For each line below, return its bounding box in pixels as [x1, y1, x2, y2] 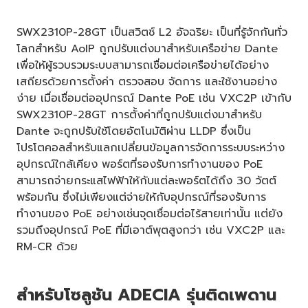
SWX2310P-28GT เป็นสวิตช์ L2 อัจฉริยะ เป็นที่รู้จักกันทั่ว [16, 23, 287, 41]
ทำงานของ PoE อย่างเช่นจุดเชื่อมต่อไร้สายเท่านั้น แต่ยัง [16, 205, 283, 222]
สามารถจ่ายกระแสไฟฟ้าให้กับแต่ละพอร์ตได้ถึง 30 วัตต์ [16, 172, 276, 189]
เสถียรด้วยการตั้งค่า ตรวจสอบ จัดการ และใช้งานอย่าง [16, 73, 277, 90]
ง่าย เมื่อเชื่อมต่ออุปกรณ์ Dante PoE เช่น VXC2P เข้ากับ [16, 89, 291, 107]
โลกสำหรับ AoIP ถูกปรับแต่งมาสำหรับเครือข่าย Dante [16, 40, 278, 57]
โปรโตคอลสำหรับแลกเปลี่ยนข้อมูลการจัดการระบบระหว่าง [16, 139, 285, 156]
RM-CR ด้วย [16, 238, 78, 255]
